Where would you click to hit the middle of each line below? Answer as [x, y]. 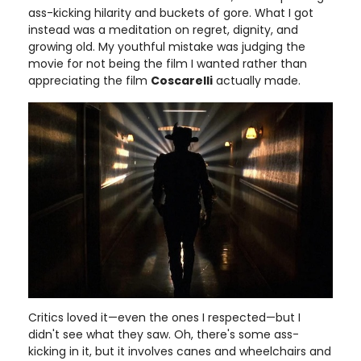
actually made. [257, 81]
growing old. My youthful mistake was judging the [167, 47]
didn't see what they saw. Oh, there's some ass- [164, 334]
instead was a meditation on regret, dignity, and [163, 30]
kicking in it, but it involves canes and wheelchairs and [180, 351]
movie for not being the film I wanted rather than [168, 64]
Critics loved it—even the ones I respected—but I [164, 317]
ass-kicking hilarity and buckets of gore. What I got [171, 13]
